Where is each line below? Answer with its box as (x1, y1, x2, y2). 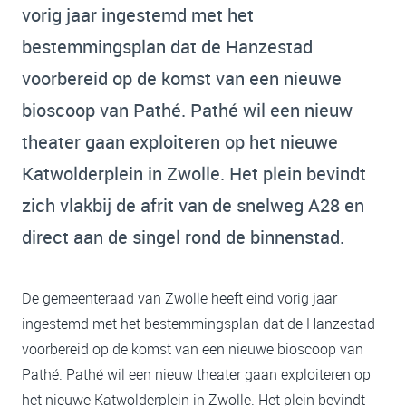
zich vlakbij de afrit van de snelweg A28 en (22, 193, 364, 218)
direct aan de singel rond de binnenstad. (22, 225, 344, 250)
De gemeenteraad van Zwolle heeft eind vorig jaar (22, 288, 337, 309)
